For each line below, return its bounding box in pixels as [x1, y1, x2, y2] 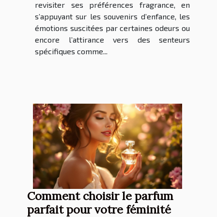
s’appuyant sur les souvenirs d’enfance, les [35, 12, 190, 21]
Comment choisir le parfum [27, 188, 173, 203]
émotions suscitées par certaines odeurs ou [35, 23, 190, 33]
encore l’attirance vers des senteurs [35, 35, 190, 45]
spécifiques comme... [35, 46, 108, 56]
